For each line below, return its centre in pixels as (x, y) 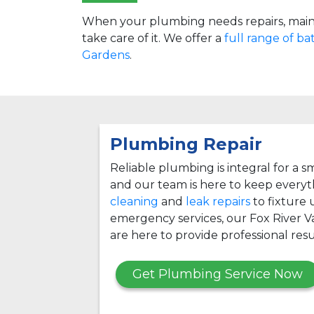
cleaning (134, 201)
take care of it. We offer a (153, 38)
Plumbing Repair (186, 144)
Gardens (106, 55)
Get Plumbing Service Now (218, 274)
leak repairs (218, 201)
